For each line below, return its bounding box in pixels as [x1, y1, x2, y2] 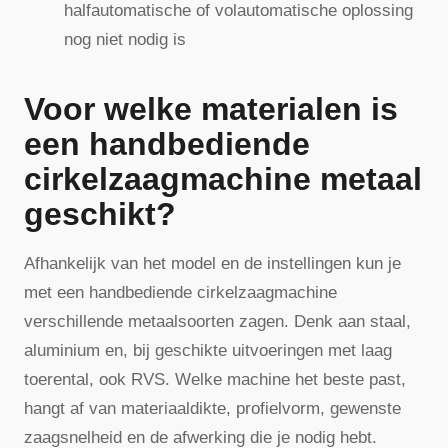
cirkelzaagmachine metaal [24, 160, 422, 197]
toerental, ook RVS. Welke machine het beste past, [24, 369, 406, 389]
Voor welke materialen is [24, 90, 398, 127]
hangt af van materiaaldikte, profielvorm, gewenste [24, 398, 401, 418]
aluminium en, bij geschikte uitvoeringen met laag [24, 340, 392, 360]
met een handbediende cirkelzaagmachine [24, 282, 337, 302]
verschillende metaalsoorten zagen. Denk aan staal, [24, 311, 411, 331]
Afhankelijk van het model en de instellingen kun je [24, 253, 401, 273]
